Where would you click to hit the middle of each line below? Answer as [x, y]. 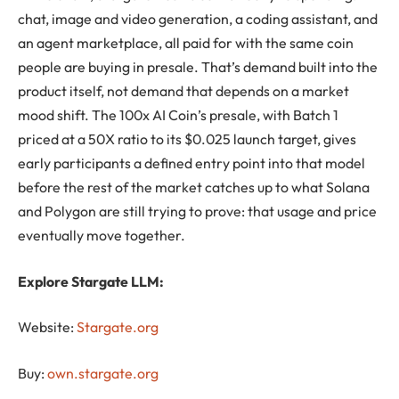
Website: [47, 327]
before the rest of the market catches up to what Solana [194, 187]
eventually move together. [102, 236]
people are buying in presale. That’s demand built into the [198, 67]
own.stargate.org [103, 373]
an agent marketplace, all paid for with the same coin [186, 43]
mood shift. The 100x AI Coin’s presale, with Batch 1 [178, 115]
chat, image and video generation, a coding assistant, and [198, 19]
